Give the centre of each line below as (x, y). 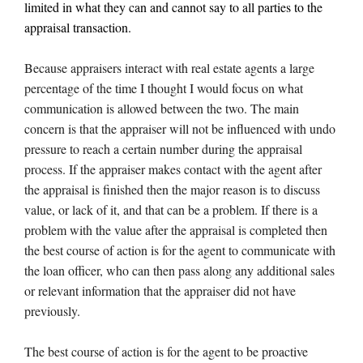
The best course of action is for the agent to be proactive (166, 352)
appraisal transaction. (78, 28)
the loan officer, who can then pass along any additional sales (179, 271)
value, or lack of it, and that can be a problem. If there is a (171, 210)
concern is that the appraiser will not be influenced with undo (180, 129)
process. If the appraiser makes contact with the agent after (173, 169)
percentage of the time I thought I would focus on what (164, 88)
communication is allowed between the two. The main (162, 109)
